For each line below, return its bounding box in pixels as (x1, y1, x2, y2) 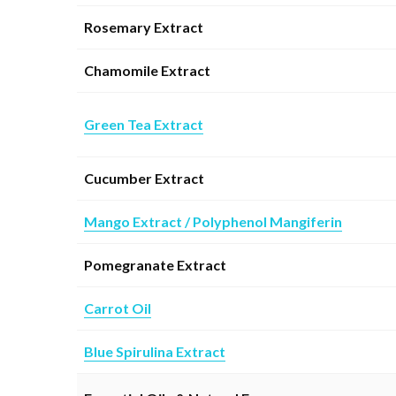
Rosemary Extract (84, 18, 203, 35)
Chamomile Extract (84, 61, 210, 79)
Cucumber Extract (84, 169, 204, 187)
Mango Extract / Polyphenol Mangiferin (84, 212, 342, 230)
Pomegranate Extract (84, 255, 226, 273)
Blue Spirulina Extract (84, 342, 225, 360)
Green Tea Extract (84, 115, 203, 133)
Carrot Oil (84, 299, 151, 316)
